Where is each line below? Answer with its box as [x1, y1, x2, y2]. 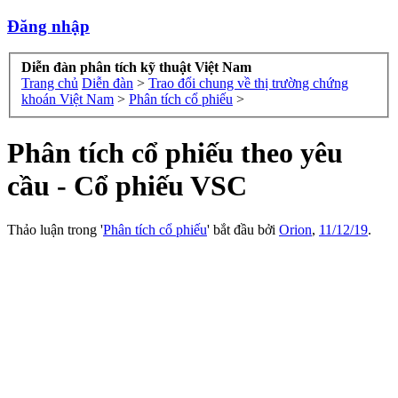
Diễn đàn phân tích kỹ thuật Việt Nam [21, 60, 251, 76]
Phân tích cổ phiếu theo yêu [7, 137, 343, 170]
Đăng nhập [7, 16, 90, 36]
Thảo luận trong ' [7, 221, 103, 237]
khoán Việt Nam [21, 92, 114, 107]
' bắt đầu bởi [207, 221, 279, 237]
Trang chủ [21, 76, 78, 92]
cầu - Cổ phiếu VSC [7, 170, 247, 203]
